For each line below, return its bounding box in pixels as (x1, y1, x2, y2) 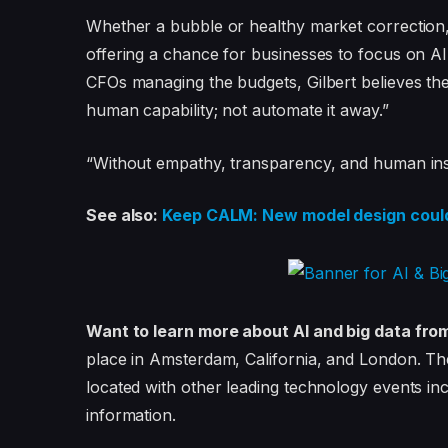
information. (85, 405, 176, 426)
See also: (85, 205, 163, 226)
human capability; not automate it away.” (85, 100, 389, 121)
